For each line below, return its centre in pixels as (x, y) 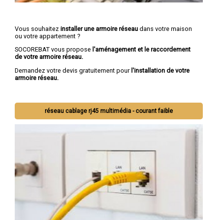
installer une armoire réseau (99, 28)
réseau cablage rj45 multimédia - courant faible (109, 111)
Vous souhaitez (38, 28)
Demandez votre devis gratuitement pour (72, 71)
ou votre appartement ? (47, 36)
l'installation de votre (160, 71)
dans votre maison (165, 28)
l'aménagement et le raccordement (141, 50)
